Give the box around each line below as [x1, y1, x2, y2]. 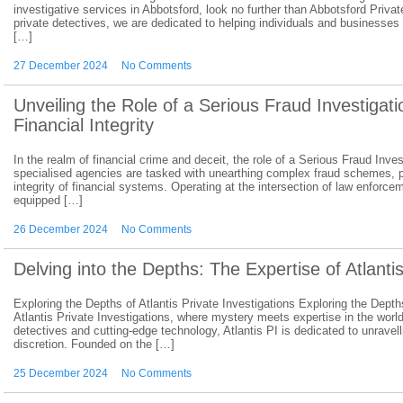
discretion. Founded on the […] [13, 337, 175, 351]
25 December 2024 [13, 367, 108, 380]
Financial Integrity [13, 115, 154, 135]
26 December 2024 [13, 223, 108, 236]
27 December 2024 [13, 59, 108, 72]
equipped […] [13, 193, 83, 207]
